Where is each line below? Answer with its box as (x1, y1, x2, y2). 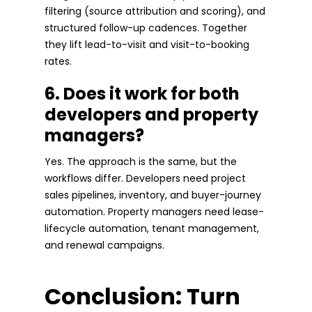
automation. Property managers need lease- (45, 204, 264, 219)
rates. (45, 54, 72, 68)
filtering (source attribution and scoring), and (45, 3, 265, 18)
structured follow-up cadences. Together (45, 20, 247, 35)
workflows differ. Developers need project (45, 171, 246, 185)
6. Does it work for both (45, 81, 240, 105)
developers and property (45, 102, 258, 126)
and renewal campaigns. (45, 237, 164, 252)
